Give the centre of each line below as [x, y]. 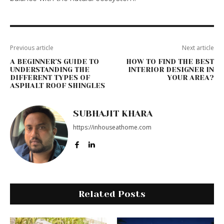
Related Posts [112, 194]
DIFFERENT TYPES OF [50, 77]
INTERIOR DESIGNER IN [171, 69]
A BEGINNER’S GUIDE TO [54, 61]
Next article [198, 47]
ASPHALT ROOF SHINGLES [57, 85]
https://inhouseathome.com [112, 127]
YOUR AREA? [190, 77]
